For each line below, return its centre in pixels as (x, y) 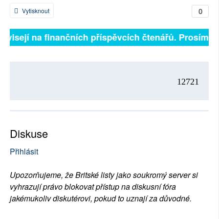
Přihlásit (24, 152)
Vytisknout (35, 11)
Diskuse (29, 133)
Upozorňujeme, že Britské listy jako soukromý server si (104, 175)
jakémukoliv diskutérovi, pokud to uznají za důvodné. (101, 198)
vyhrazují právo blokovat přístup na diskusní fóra (93, 187)
